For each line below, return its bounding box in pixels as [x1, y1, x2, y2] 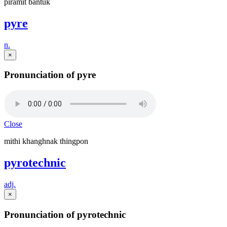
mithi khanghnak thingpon [4, 137, 88, 146]
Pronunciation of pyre [4, 69, 96, 81]
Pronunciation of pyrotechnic [4, 209, 126, 220]
